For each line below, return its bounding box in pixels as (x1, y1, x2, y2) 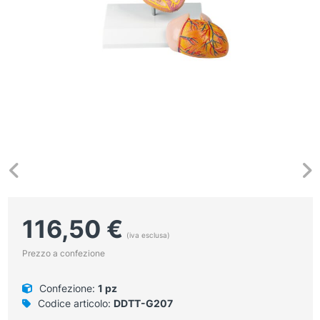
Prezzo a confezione (21, 247, 105, 259)
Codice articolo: (34, 296, 114, 309)
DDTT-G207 (113, 296, 173, 309)
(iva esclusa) (126, 230, 170, 239)
